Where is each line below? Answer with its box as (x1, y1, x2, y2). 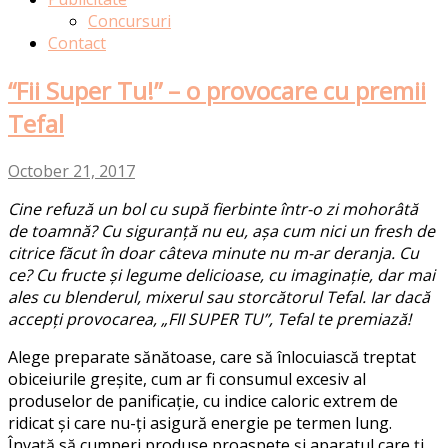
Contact (48, 31, 106, 54)
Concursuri (88, 9, 171, 32)
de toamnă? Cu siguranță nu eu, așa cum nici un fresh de (8, 219, 435, 242)
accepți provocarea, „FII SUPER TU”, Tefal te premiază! (8, 307, 415, 330)
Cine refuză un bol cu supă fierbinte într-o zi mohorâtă (8, 197, 418, 220)
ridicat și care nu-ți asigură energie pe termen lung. (8, 411, 392, 434)
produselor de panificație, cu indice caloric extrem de (8, 389, 398, 412)
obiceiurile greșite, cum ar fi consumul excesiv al (8, 367, 366, 390)
